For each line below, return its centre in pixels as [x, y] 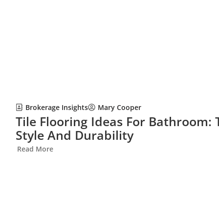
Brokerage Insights [56, 107]
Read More [35, 149]
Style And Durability [74, 135]
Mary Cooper [119, 108]
